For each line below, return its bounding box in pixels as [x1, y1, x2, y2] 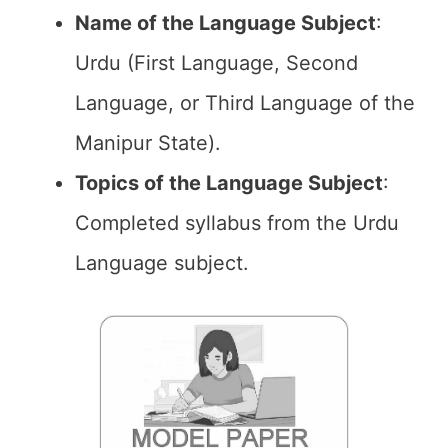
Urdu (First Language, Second [75, 51, 358, 75]
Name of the [75, 11, 199, 35]
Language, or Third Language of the [75, 91, 415, 115]
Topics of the [75, 171, 201, 195]
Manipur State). [75, 131, 221, 155]
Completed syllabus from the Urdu [75, 211, 399, 235]
